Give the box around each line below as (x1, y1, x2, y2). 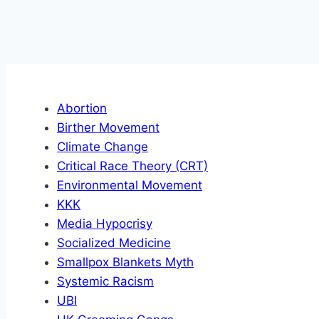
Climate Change (57, 139, 148, 154)
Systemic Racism (57, 273, 154, 288)
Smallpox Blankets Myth (57, 254, 194, 269)
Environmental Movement (57, 177, 202, 192)
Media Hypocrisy (57, 216, 152, 231)
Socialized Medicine (57, 235, 171, 250)
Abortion (57, 100, 107, 115)
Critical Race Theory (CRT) (57, 158, 208, 173)
